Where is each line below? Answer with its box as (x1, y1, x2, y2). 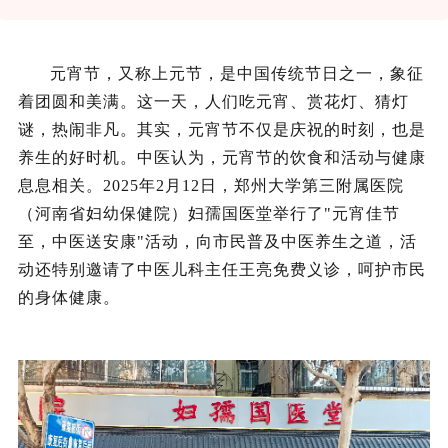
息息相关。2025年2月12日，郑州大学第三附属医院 (18, 177, 404, 194)
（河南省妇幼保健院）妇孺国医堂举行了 (18, 205, 324, 222)
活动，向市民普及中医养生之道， (145, 233, 400, 250)
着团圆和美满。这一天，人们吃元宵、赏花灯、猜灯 (18, 93, 409, 110)
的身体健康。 (18, 289, 120, 306)
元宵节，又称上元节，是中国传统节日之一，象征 (50, 65, 424, 82)
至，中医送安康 (18, 233, 137, 250)
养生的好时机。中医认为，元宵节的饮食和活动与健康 (18, 149, 426, 166)
